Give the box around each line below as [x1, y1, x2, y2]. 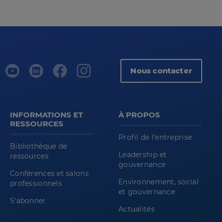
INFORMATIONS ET [10, 110, 83, 120]
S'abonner [10, 196, 46, 206]
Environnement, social [118, 177, 199, 187]
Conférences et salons [10, 169, 89, 178]
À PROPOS [118, 110, 160, 120]
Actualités [118, 205, 155, 214]
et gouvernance [118, 187, 175, 197]
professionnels [10, 179, 62, 188]
